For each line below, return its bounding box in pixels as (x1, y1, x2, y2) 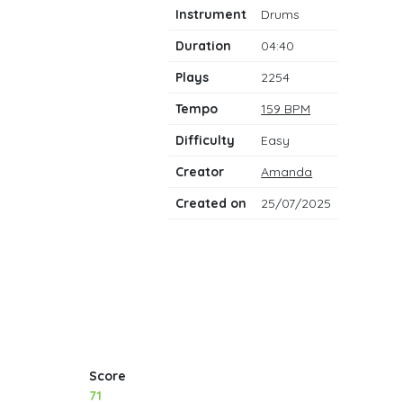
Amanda (261, 164, 313, 180)
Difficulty (175, 132, 236, 148)
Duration (175, 38, 232, 54)
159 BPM (261, 101, 311, 117)
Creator (175, 164, 225, 180)
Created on (175, 195, 247, 211)
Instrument (175, 6, 247, 22)
